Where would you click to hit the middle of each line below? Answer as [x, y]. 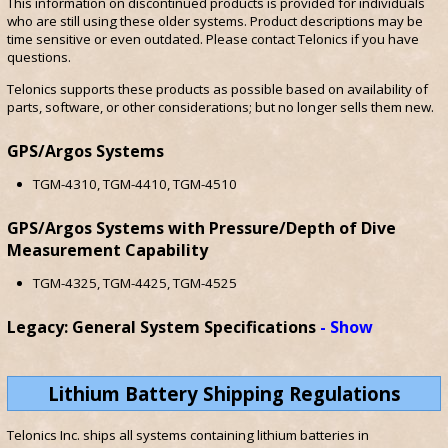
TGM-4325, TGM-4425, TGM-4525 [135, 283]
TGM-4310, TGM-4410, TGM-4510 [135, 183]
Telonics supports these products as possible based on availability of [217, 88]
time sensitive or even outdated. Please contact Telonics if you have [212, 39]
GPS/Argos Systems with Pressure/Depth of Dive [201, 227]
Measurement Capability [107, 249]
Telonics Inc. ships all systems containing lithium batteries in [187, 435]
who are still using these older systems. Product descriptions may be [214, 21]
